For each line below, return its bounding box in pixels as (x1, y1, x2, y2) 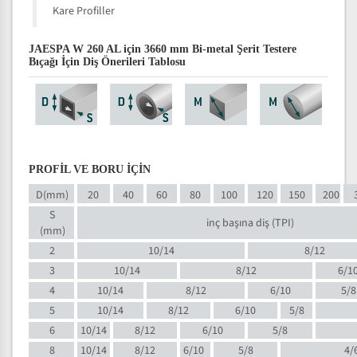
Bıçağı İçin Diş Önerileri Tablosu (29, 56, 186, 68)
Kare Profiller (53, 3, 115, 19)
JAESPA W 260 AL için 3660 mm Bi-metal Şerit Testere (29, 43, 296, 55)
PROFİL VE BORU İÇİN (29, 163, 151, 175)
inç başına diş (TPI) (206, 215, 294, 232)
